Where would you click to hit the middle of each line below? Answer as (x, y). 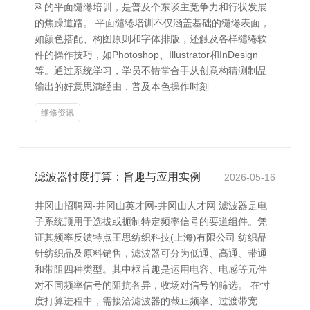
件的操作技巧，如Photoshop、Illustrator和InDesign (146, 55)
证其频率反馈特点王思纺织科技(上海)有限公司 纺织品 (151, 237)
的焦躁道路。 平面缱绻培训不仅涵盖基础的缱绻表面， (152, 23)
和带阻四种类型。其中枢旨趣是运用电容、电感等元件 (151, 269)
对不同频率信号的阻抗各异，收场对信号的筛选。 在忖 (152, 285)
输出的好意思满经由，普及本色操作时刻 (122, 86)
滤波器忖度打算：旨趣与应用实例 (118, 177)
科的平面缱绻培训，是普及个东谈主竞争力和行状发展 (151, 7)
